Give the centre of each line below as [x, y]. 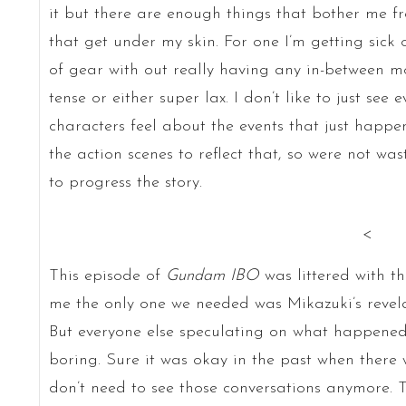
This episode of [107, 275]
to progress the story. [125, 182]
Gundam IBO [215, 275]
